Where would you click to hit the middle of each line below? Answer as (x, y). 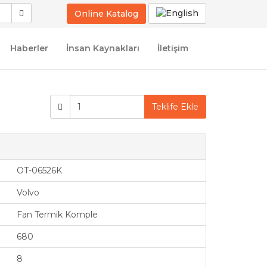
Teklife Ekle (175, 107)
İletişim (173, 49)
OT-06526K (39, 171)
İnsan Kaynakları (103, 49)
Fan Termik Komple (57, 215)
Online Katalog (106, 13)
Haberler (29, 49)
